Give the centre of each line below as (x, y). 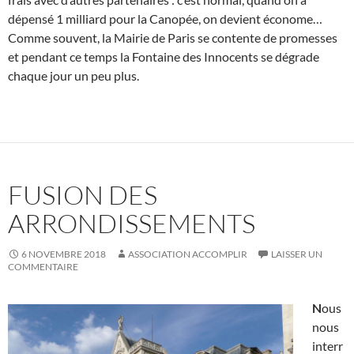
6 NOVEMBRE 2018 (64, 254)
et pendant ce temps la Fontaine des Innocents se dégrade (164, 57)
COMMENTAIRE (43, 267)
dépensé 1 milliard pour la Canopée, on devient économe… (165, 19)
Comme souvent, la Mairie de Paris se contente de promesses (173, 38)
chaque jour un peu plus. (73, 76)
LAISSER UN (297, 254)
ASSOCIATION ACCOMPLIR (188, 254)
